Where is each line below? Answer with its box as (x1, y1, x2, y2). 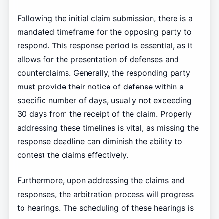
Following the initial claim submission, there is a (17, 13, 193, 23)
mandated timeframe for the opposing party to (17, 26, 192, 37)
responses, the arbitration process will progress (17, 189, 194, 199)
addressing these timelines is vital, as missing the (17, 122, 199, 132)
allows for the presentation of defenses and (17, 54, 179, 64)
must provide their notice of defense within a (17, 81, 184, 91)
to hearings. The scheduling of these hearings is (17, 202, 194, 213)
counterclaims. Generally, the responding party (17, 67, 190, 78)
